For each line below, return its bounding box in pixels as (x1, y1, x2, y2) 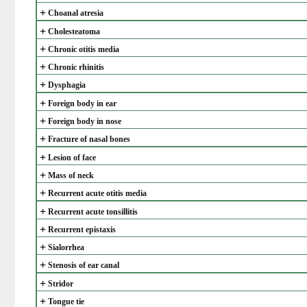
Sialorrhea (48, 243, 85, 253)
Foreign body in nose (48, 116, 122, 127)
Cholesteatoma (48, 26, 101, 36)
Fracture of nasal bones (48, 134, 131, 145)
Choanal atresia (48, 8, 104, 19)
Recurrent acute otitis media (48, 188, 147, 199)
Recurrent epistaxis (48, 224, 116, 234)
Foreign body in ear (48, 98, 117, 108)
